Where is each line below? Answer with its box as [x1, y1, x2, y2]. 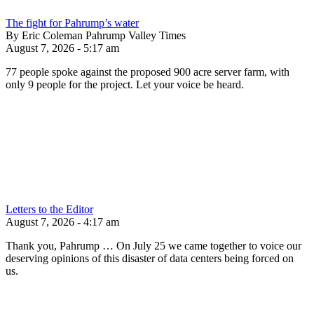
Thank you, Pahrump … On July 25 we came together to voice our [6, 239, 301, 252]
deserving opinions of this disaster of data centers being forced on [6, 252, 294, 264]
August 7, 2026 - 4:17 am [6, 215, 119, 228]
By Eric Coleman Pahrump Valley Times [6, 29, 186, 41]
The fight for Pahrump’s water [6, 16, 139, 29]
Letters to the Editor [6, 203, 93, 215]
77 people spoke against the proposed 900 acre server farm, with [6, 65, 289, 78]
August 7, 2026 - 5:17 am [6, 41, 119, 54]
